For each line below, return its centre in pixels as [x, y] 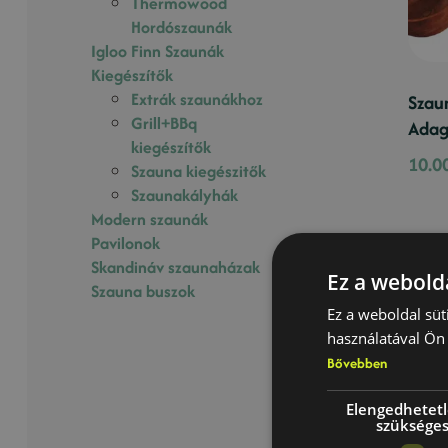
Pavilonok [126, 242]
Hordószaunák [182, 26]
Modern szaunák [150, 218]
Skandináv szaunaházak [176, 266]
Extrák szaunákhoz [197, 98]
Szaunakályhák [185, 194]
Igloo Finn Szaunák [158, 50]
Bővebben [357, 362]
